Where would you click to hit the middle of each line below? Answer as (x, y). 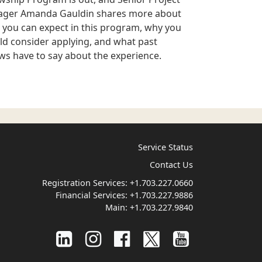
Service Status (165, 147)
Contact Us (171, 165)
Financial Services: (92, 195)
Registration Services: (86, 182)
